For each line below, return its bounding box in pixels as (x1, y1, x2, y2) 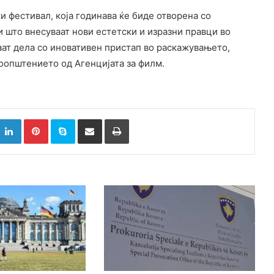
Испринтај (128, 114, 168, 124)
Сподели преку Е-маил (101, 114, 122, 124)
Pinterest (47, 114, 83, 124)
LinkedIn (20, 114, 53, 124)
